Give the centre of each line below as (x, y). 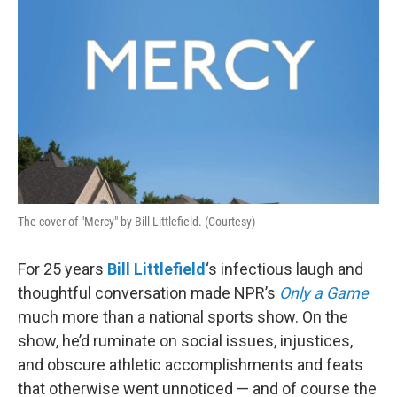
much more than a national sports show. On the (183, 316)
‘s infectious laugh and (284, 269)
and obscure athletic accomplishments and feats (191, 364)
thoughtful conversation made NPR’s (148, 292)
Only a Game (324, 292)
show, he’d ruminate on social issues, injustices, (185, 340)
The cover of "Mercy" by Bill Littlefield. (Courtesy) (136, 221)
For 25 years (62, 269)
